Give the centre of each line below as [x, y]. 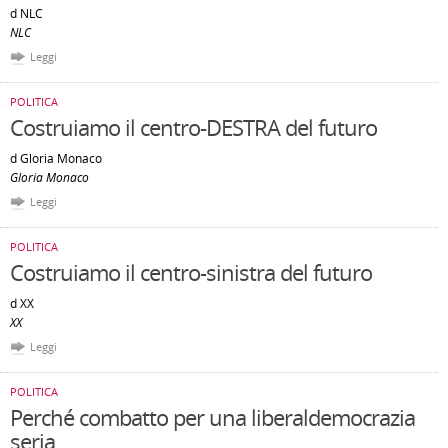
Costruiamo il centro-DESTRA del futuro [193, 127]
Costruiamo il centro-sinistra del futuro [191, 272]
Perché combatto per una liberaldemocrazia [212, 417]
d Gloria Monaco [56, 158]
